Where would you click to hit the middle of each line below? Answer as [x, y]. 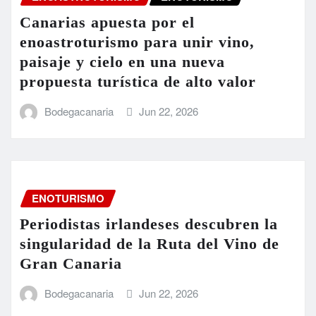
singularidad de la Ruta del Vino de [150, 243]
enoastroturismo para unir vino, [137, 42]
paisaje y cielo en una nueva [122, 61]
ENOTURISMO [68, 199]
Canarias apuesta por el [107, 22]
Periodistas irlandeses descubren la [149, 224]
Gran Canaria [71, 263]
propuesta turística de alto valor [138, 81]
